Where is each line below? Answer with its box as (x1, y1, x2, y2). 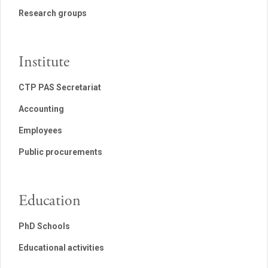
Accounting (19, 104, 64, 114)
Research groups (19, 8, 87, 18)
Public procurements (19, 147, 102, 157)
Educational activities (19, 243, 104, 252)
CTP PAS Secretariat (19, 83, 101, 92)
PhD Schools (19, 221, 70, 231)
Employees (19, 126, 62, 135)
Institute (19, 52, 69, 72)
